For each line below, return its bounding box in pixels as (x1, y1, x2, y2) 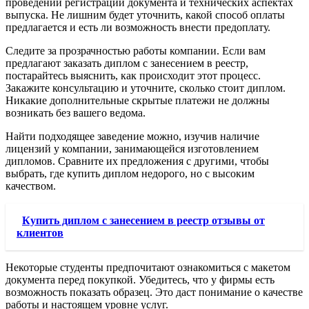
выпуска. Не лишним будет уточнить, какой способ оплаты (6, 8, 285, 21)
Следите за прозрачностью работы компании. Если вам (6, 44, 266, 57)
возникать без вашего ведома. (6, 106, 146, 119)
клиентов (17, 226, 63, 239)
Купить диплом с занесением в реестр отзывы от (22, 214, 265, 226)
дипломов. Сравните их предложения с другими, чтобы (6, 154, 269, 167)
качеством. (6, 179, 56, 192)
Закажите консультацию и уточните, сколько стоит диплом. (6, 81, 286, 94)
